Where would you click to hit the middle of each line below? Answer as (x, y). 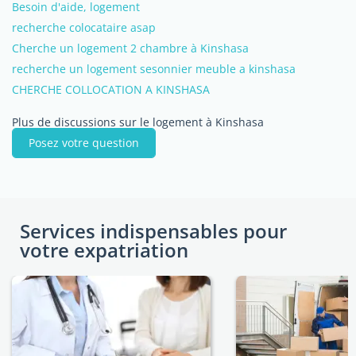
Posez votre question (84, 143)
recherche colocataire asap (84, 27)
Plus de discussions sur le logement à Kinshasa (138, 122)
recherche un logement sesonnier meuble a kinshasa (154, 69)
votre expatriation (104, 250)
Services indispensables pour (153, 231)
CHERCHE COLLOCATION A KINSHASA (111, 89)
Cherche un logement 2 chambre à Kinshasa (130, 48)
